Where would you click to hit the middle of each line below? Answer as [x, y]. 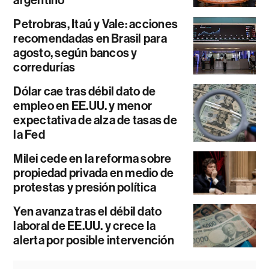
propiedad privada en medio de [94, 173]
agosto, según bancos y [75, 53]
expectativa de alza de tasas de [95, 120]
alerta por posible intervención [94, 240]
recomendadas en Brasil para [90, 39]
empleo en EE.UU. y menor [83, 106]
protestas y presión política [85, 188]
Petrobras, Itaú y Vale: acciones [96, 24]
